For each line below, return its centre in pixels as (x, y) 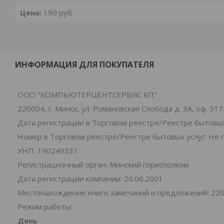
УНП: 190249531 (48, 150)
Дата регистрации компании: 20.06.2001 (90, 178)
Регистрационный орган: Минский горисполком (103, 164)
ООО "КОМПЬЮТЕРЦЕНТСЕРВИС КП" (87, 94)
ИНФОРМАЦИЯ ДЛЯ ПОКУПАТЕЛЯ (84, 64)
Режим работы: (45, 206)
